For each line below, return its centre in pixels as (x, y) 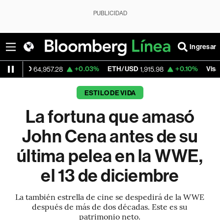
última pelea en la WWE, (110, 156)
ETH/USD (91, 69)
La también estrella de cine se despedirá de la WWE (110, 196)
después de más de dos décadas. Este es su (110, 206)
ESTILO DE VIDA (110, 93)
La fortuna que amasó (110, 117)
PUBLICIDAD (110, 13)
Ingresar (203, 47)
